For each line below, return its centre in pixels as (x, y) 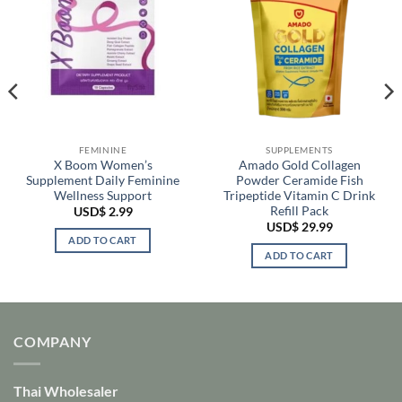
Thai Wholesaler (66, 390)
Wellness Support (103, 196)
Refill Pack (299, 211)
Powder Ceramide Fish (299, 181)
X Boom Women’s (103, 166)
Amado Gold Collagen (299, 166)
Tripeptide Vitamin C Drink (299, 196)
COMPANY (52, 342)
